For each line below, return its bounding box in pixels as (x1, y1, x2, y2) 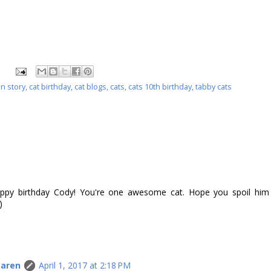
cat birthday (29, 82, 71, 93)
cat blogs (74, 82, 106, 93)
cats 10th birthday (128, 82, 192, 93)
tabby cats (195, 82, 232, 93)
